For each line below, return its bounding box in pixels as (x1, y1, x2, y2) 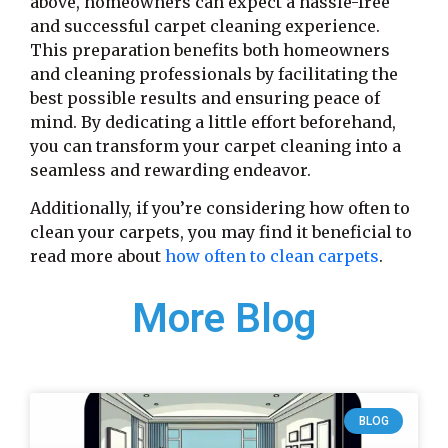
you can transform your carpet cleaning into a (30, 135, 401, 156)
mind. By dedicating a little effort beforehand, (30, 111, 396, 132)
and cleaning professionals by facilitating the (30, 63, 398, 84)
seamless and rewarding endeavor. (30, 159, 311, 180)
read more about (30, 246, 165, 267)
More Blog (132, 294, 316, 342)
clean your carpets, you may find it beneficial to (30, 222, 412, 243)
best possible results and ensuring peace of (30, 87, 380, 108)
